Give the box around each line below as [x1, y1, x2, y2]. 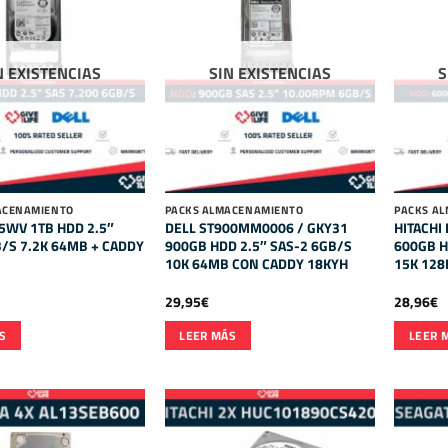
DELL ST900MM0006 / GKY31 [164, 216, 348, 239]
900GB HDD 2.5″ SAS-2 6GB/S [164, 234, 352, 257]
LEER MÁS [179, 326, 237, 344]
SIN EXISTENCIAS [208, 61, 331, 86]
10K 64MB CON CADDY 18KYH [164, 252, 348, 275]
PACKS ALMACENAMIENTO [164, 201, 304, 218]
